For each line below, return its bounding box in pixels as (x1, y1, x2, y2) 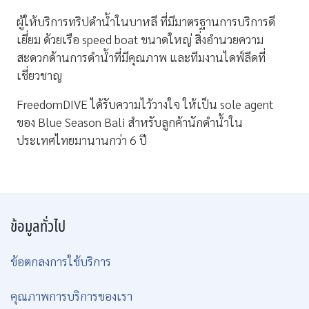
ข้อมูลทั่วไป (10, 215, 66, 239)
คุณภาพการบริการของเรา (10, 287, 132, 303)
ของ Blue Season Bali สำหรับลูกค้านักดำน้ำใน (17, 113, 243, 130)
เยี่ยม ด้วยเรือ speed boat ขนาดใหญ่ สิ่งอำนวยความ (17, 30, 263, 47)
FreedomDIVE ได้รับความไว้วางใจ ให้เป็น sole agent (17, 95, 273, 112)
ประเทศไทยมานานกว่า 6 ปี (17, 131, 147, 148)
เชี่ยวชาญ (17, 66, 62, 83)
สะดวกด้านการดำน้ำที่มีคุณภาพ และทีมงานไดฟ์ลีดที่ (17, 48, 266, 65)
